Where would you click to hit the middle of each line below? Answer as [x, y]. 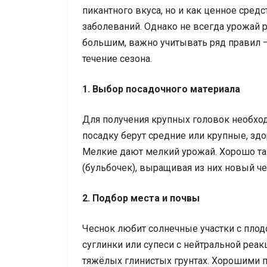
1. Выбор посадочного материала [161, 89]
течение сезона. [117, 59]
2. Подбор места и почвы [141, 198]
